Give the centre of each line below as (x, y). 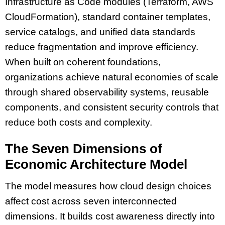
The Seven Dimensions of (84, 149)
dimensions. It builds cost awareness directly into (110, 216)
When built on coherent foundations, (83, 62)
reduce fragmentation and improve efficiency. (102, 47)
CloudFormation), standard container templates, (108, 17)
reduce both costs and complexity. (79, 122)
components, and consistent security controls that (112, 107)
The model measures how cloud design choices (108, 186)
